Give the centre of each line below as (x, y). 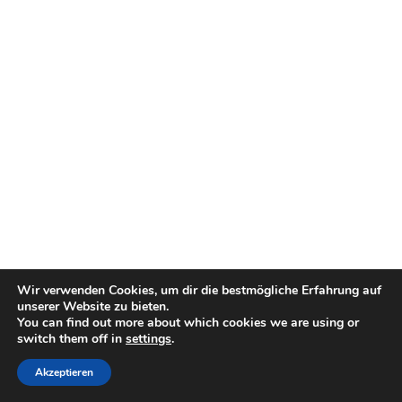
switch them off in (71, 339)
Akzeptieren (64, 372)
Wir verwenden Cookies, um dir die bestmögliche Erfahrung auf (199, 290)
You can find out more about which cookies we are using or (188, 323)
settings (149, 339)
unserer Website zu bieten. (93, 306)
